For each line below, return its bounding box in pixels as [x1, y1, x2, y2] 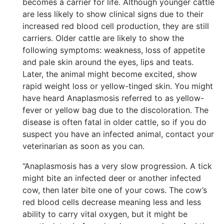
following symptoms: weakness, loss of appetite [22, 45, 205, 55]
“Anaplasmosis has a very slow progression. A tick [22, 161, 212, 171]
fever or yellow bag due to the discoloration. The [22, 105, 208, 115]
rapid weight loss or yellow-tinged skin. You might [22, 81, 213, 91]
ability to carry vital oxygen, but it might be [22, 209, 187, 219]
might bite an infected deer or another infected [22, 173, 201, 183]
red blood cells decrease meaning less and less [22, 197, 201, 207]
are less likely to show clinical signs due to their [22, 9, 203, 19]
